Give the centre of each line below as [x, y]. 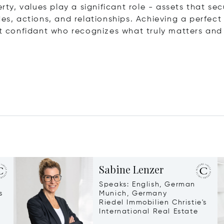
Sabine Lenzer [131, 169]
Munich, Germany [133, 194]
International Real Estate [149, 212]
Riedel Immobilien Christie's [153, 203]
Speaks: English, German [147, 185]
